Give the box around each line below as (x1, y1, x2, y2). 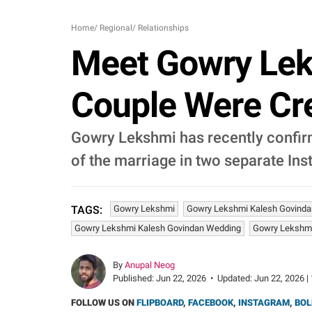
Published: (113, 273, 156, 283)
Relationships (138, 23, 189, 33)
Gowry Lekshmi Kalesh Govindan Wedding (75, 223, 241, 233)
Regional (100, 23, 132, 33)
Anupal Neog (125, 260, 175, 270)
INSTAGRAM (238, 297, 290, 308)
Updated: (217, 273, 254, 283)
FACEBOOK (188, 297, 233, 308)
